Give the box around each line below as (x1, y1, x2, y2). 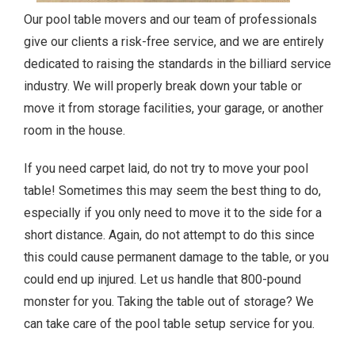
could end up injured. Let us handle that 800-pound (24, 271, 301, 287)
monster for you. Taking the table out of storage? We (24, 293, 314, 309)
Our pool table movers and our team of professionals (24, 11, 317, 27)
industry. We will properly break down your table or (24, 78, 302, 94)
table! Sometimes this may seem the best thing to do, (24, 182, 321, 198)
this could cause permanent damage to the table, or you (24, 249, 329, 265)
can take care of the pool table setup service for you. (24, 315, 315, 331)
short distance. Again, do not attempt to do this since (24, 227, 315, 242)
